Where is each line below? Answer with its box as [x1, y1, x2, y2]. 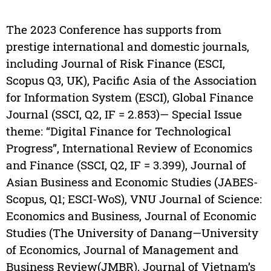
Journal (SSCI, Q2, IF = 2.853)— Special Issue [5, 106, 242, 122]
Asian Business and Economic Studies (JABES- [5, 174, 258, 190]
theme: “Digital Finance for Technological [5, 123, 231, 139]
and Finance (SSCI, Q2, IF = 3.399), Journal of [5, 157, 246, 173]
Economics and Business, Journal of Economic [5, 208, 256, 224]
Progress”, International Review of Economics [5, 140, 252, 156]
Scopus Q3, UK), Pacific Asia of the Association [5, 73, 256, 88]
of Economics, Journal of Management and [5, 242, 238, 258]
